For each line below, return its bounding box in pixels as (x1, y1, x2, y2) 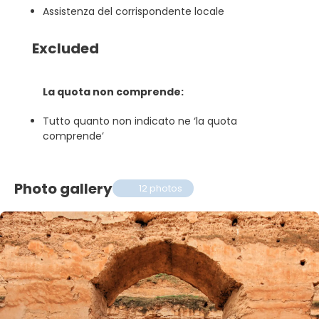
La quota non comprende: (43, 85, 184, 99)
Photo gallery (14, 178, 113, 199)
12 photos (139, 182, 183, 195)
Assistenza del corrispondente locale (43, 4, 224, 19)
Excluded (32, 38, 99, 58)
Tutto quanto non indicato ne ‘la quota (43, 114, 237, 128)
